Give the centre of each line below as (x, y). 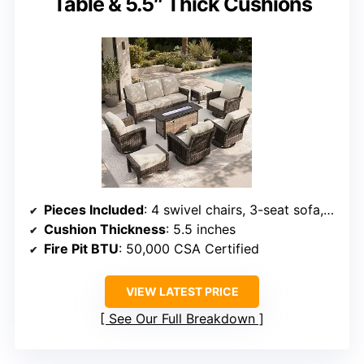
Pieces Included (94, 209)
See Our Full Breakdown (182, 318)
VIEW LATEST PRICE (182, 291)
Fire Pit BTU (81, 248)
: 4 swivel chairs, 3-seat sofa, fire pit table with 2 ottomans (234, 209)
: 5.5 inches (201, 229)
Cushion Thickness (105, 229)
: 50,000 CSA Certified (189, 248)
